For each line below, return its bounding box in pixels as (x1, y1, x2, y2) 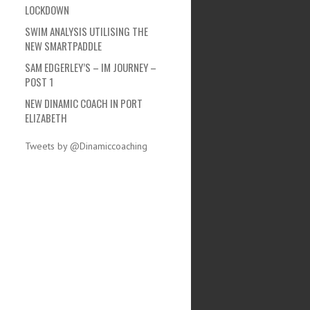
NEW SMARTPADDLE (25, 37, 102, 53)
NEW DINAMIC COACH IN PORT (25, 95, 143, 111)
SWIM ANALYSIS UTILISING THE (25, 23, 149, 39)
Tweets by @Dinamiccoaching (25, 139, 148, 152)
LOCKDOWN (25, 1, 70, 17)
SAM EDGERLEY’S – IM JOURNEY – (25, 59, 157, 75)
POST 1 (25, 73, 54, 89)
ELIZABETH (25, 109, 68, 125)
